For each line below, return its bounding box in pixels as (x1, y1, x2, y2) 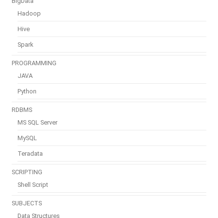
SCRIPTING (12, 168, 42, 176)
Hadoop (18, 10, 41, 17)
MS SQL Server (18, 119, 57, 126)
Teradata (18, 150, 43, 157)
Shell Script (18, 181, 48, 188)
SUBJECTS (12, 200, 42, 207)
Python (18, 88, 36, 95)
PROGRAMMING (12, 59, 56, 67)
